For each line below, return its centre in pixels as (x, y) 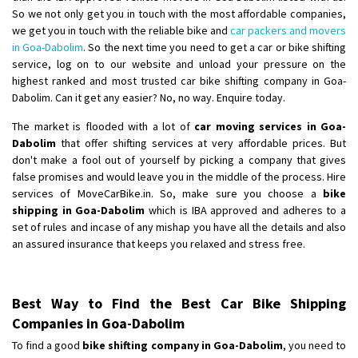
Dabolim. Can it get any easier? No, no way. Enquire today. (149, 97)
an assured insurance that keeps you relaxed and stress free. (160, 243)
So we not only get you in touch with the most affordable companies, (179, 13)
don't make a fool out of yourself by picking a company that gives (179, 159)
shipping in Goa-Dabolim (81, 210)
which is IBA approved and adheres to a (248, 210)
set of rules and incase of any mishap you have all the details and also (179, 227)
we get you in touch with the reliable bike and (121, 30)
